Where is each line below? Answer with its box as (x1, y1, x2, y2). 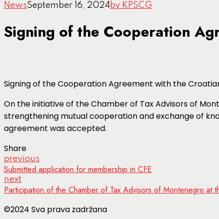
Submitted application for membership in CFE (4, 163, 152, 175)
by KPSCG (110, 1, 152, 10)
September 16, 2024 (27, 1, 110, 10)
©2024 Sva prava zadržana (4, 203, 107, 215)
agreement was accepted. (4, 122, 107, 134)
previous (4, 154, 40, 163)
